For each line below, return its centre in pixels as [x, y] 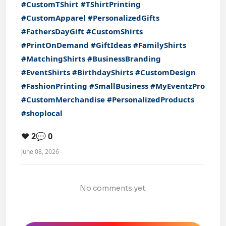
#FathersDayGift [53, 31]
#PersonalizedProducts [151, 99]
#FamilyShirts [160, 45]
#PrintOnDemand [55, 45]
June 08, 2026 [40, 152]
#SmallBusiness [119, 86]
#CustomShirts [115, 31]
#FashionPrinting [54, 86]
